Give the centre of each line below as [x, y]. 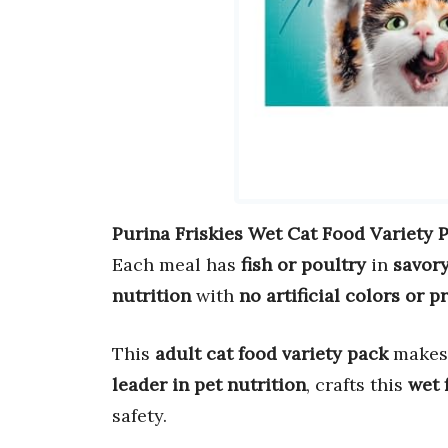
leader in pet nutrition [209, 385]
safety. [139, 416]
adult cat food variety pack [271, 354]
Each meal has [176, 265]
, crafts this [357, 385]
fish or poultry [303, 265]
